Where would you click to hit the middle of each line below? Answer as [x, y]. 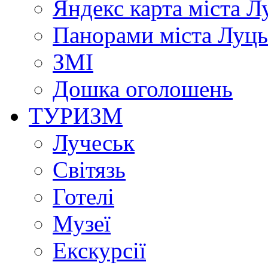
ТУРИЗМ [76, 115]
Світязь [89, 169]
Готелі [83, 196]
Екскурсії [99, 250]
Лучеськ [94, 142]
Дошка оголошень [143, 89]
